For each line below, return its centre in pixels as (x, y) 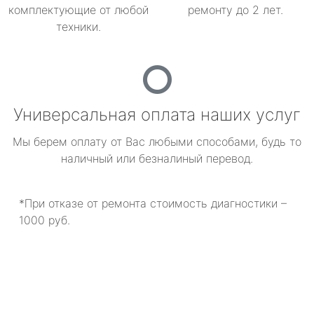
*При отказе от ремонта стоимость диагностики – (153, 203)
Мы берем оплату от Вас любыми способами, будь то (157, 142)
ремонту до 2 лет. (235, 10)
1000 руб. (45, 220)
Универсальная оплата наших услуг (157, 115)
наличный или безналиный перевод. (157, 158)
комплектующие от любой (78, 10)
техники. (78, 27)
